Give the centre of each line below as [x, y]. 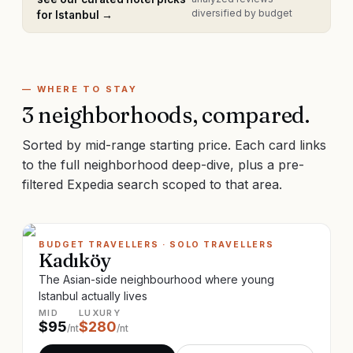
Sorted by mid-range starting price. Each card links [174, 145]
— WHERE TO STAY [80, 89]
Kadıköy [75, 260]
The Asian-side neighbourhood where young [156, 279]
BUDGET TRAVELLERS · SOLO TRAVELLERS [157, 245]
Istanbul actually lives [93, 296]
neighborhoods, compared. [171, 115]
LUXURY [100, 313]
